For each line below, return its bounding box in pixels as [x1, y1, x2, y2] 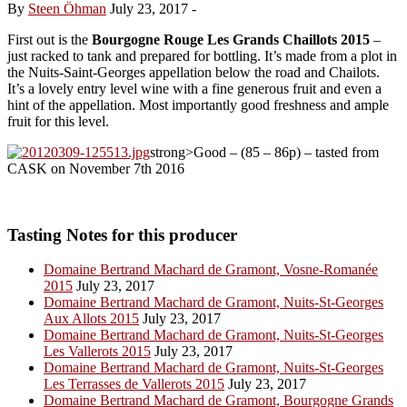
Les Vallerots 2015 [44, 343, 151, 360]
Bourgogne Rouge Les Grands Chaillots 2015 [92, 31, 370, 47]
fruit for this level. [7, 113, 109, 129]
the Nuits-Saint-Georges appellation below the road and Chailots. [7, 64, 380, 80]
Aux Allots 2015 [44, 311, 139, 327]
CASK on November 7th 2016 [7, 160, 184, 176]
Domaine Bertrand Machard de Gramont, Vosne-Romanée [44, 262, 378, 278]
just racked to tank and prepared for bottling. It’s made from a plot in [7, 47, 397, 64]
